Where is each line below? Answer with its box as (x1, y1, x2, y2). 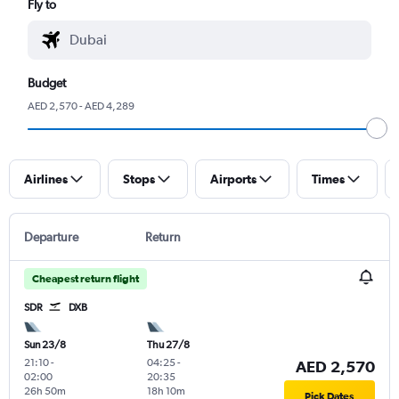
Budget (28, 75, 67, 90)
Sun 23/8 (24, 338, 66, 351)
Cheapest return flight (32, 272, 139, 285)
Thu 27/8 (146, 338, 190, 351)
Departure (24, 229, 78, 244)
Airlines (24, 171, 68, 186)
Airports (210, 171, 256, 186)
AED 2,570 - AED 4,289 (28, 99, 135, 112)
